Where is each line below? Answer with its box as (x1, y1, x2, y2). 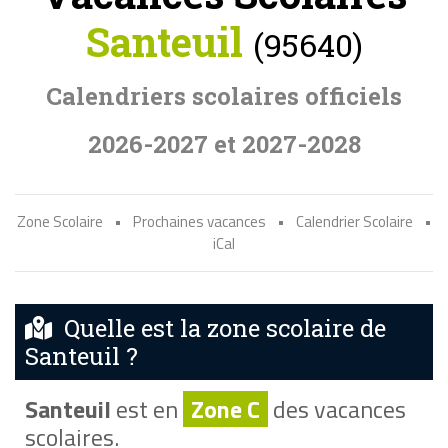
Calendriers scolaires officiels (46, 80, 402, 112)
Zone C (190, 390, 260, 427)
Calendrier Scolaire (295, 210, 413, 233)
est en (110, 390, 183, 427)
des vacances (267, 390, 406, 427)
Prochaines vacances (132, 210, 266, 233)
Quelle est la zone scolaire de (52, 312, 386, 344)
